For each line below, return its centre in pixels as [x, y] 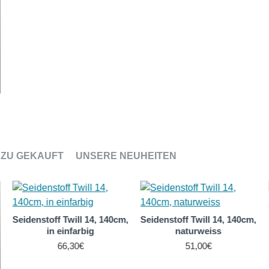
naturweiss [199, 231]
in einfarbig [70, 231]
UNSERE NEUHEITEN [126, 156]
